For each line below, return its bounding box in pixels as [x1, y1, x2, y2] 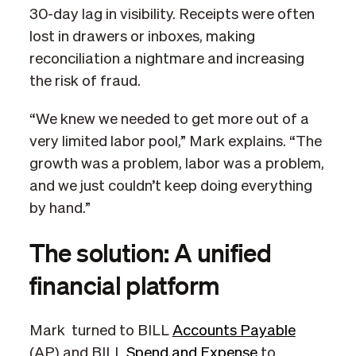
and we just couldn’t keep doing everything [29, 179, 312, 195]
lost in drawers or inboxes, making [29, 29, 255, 45]
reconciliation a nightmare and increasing [29, 52, 304, 68]
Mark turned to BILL [29, 323, 172, 339]
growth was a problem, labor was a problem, [29, 157, 324, 172]
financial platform [29, 269, 225, 300]
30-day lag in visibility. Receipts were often [29, 7, 315, 23]
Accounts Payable [172, 323, 296, 339]
